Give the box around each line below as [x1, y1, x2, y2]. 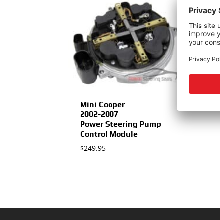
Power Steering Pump [80, 119, 162, 129]
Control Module [80, 129, 138, 138]
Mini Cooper [80, 99, 125, 109]
